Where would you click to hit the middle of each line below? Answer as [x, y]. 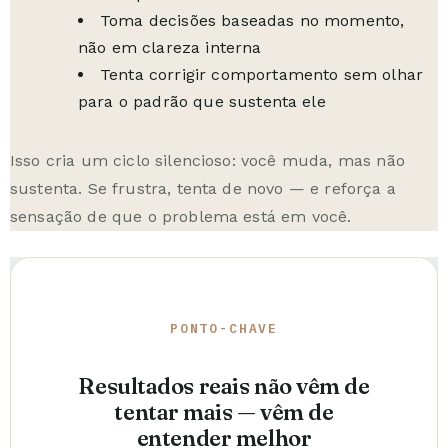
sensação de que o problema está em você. [181, 217]
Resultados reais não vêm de [224, 385]
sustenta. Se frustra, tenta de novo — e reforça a [203, 189]
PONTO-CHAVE [224, 328]
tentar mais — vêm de [224, 411]
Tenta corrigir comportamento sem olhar [262, 75]
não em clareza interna [170, 48]
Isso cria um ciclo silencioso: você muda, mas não [207, 161]
